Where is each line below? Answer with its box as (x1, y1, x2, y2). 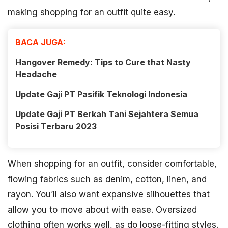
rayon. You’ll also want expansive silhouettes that (8, 189, 210, 199)
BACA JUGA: (15, 37, 66, 47)
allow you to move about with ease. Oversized (8, 204, 197, 215)
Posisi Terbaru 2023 (15, 121, 97, 131)
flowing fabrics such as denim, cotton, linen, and (8, 174, 207, 184)
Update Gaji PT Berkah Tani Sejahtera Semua (15, 108, 198, 119)
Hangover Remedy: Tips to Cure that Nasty (15, 56, 191, 67)
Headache (15, 69, 57, 79)
